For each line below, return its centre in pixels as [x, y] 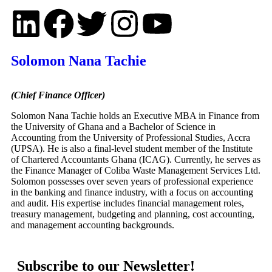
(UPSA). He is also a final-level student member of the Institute [132, 148]
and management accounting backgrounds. [93, 225]
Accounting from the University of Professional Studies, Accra [131, 138]
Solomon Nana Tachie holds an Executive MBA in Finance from [135, 116]
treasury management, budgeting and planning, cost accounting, [133, 214]
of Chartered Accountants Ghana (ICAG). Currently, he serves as [136, 159]
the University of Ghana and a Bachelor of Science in [113, 127]
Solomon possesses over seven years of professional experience [132, 181]
